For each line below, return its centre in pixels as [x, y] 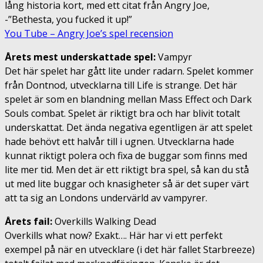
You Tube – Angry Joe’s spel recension [89, 33]
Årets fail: [28, 221]
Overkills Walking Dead [104, 221]
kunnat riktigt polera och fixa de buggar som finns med [126, 155]
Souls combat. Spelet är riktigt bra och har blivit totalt [122, 113]
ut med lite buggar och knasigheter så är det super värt [127, 183]
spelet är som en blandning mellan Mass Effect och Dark [128, 99]
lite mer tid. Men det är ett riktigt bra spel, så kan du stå [127, 169]
